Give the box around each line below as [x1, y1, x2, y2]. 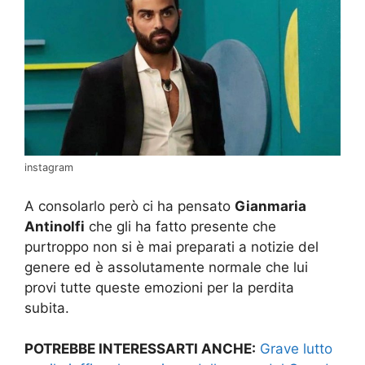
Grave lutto [260, 341, 332, 358]
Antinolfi [24, 218, 85, 235]
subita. [24, 299, 69, 316]
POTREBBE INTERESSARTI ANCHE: [24, 341, 256, 358]
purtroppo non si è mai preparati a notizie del [24, 238, 319, 255]
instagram [24, 161, 73, 174]
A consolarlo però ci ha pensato [24, 197, 235, 214]
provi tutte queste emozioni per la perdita [24, 279, 294, 296]
